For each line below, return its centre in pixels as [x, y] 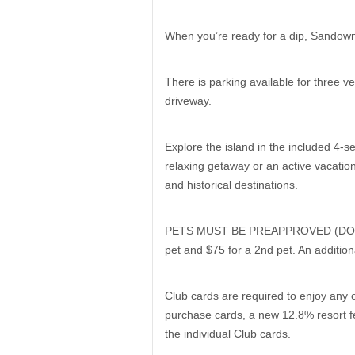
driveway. [188, 101]
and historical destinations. [231, 185]
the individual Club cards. [228, 334]
